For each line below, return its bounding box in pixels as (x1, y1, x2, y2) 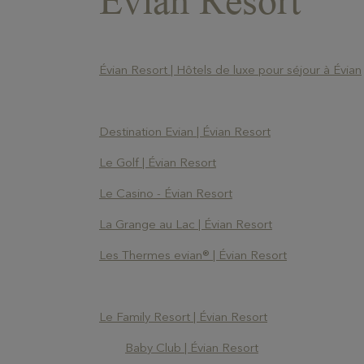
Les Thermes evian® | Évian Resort (99, 247, 287, 262)
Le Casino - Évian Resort (99, 185, 232, 201)
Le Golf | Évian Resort (99, 154, 216, 170)
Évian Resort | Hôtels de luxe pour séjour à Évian (99, 62, 362, 77)
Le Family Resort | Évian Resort (99, 309, 267, 324)
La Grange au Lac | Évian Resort (99, 216, 272, 232)
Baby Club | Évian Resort (125, 340, 258, 355)
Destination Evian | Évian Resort (99, 123, 271, 139)
